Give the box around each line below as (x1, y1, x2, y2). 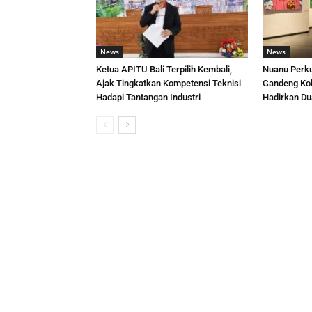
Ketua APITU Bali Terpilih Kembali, (96, 64, 232, 75)
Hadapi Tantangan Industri (96, 92, 201, 102)
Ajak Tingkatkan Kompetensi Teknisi (96, 78, 241, 88)
